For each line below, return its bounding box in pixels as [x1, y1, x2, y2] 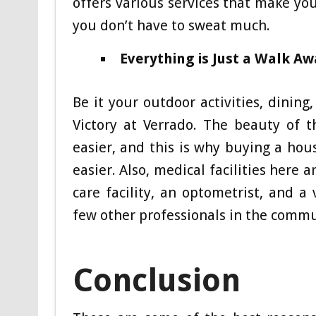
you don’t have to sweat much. [72, 16, 270, 34]
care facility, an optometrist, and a [72, 183, 312, 201]
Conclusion [72, 261, 241, 299]
